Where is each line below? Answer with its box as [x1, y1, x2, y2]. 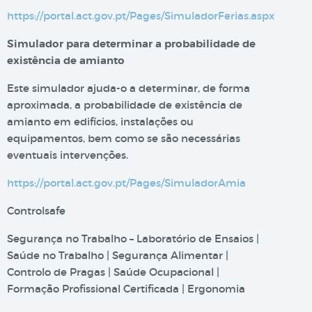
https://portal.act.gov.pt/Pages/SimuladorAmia [7, 176, 246, 189]
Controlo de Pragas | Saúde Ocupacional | [7, 265, 219, 279]
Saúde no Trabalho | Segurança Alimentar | [7, 249, 228, 262]
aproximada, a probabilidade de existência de [7, 98, 242, 111]
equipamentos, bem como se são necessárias [7, 132, 240, 145]
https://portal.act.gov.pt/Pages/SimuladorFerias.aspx [7, 9, 274, 22]
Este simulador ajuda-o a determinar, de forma [7, 81, 250, 95]
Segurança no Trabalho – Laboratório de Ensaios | [7, 232, 259, 245]
